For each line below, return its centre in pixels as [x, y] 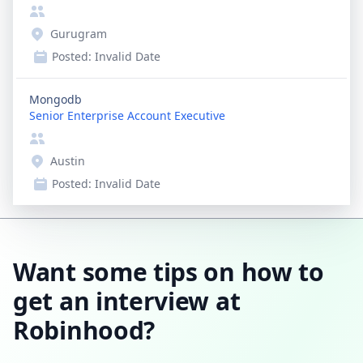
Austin [68, 161]
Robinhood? [84, 330]
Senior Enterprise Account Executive [127, 115]
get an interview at [127, 301]
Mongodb [56, 99]
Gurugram [79, 34]
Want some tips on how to [169, 272]
